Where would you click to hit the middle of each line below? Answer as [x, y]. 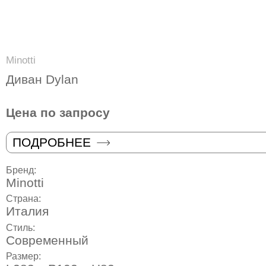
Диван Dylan [42, 79]
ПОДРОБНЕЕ [52, 142]
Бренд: [22, 170]
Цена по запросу [58, 113]
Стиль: [22, 227]
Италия [27, 211]
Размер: [25, 256]
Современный [47, 240]
